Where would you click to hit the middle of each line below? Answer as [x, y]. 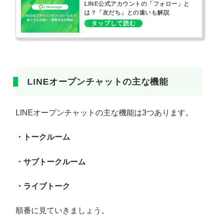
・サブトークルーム [51, 162]
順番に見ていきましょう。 [62, 211]
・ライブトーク [43, 186]
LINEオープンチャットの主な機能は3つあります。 [104, 112]
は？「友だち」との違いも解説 [127, 13]
